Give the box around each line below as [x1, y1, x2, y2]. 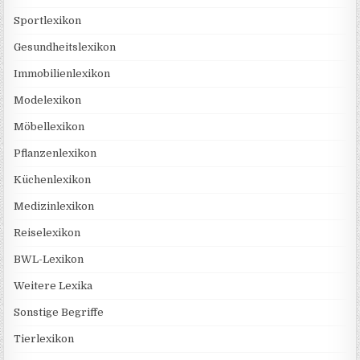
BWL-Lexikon [14, 253, 84, 266]
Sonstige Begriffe [14, 306, 104, 319]
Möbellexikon [14, 121, 85, 133]
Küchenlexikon [14, 174, 92, 186]
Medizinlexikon [14, 200, 95, 213]
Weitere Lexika [14, 280, 93, 292]
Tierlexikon [14, 333, 75, 346]
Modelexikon [14, 94, 82, 107]
